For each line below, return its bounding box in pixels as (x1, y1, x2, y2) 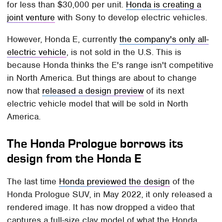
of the (170, 175, 195, 187)
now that (7, 85, 43, 96)
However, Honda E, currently (7, 33, 120, 45)
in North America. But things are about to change (7, 72, 197, 83)
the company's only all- (119, 33, 209, 45)
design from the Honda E (7, 151, 142, 166)
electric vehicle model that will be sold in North (7, 98, 189, 109)
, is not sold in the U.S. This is (66, 46, 182, 57)
